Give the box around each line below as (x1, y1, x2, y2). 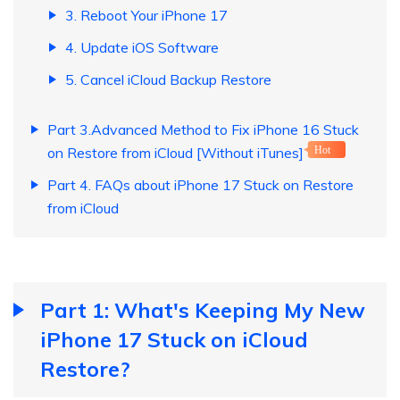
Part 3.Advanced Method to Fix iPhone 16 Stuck (47, 121, 359, 139)
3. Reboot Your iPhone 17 (65, 6, 228, 25)
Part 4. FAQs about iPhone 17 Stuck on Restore (47, 176, 354, 195)
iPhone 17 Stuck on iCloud (40, 326, 308, 354)
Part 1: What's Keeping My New (40, 296, 365, 324)
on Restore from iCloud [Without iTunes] (47, 144, 304, 162)
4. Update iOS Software (65, 38, 219, 57)
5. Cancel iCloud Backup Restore (65, 71, 271, 89)
